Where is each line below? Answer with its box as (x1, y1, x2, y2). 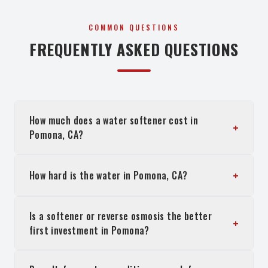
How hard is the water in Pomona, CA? (29, 168, 188, 182)
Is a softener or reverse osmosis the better (29, 209, 212, 223)
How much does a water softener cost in (29, 113, 199, 127)
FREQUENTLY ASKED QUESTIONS (29, 38, 239, 61)
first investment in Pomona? (29, 223, 150, 237)
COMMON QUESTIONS (89, 22, 179, 32)
